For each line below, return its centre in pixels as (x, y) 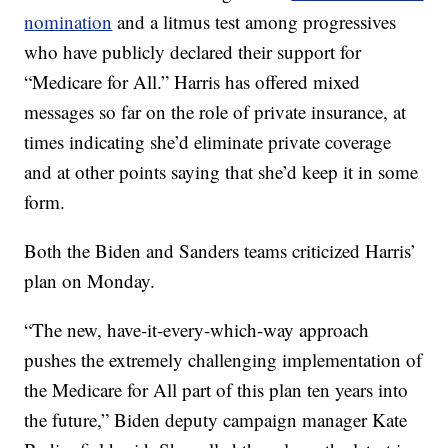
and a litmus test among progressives (254, 21)
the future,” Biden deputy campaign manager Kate (216, 419)
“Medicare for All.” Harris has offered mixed (192, 81)
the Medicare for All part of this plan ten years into (216, 389)
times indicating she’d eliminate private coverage (208, 141)
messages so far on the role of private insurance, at (215, 111)
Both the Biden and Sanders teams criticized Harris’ (220, 250)
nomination (68, 21)
